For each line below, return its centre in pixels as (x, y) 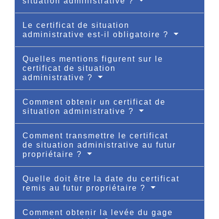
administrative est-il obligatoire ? (97, 34)
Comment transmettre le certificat (95, 135)
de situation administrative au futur (99, 145)
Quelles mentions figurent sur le (93, 59)
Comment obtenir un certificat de (94, 102)
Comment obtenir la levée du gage (98, 212)
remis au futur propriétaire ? (86, 188)
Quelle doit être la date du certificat (101, 178)
